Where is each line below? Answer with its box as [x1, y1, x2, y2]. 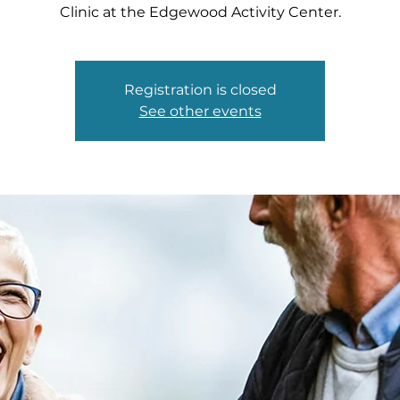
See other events [138, 103, 262, 120]
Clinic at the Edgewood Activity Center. [59, 4, 341, 21]
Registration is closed [123, 81, 277, 98]
